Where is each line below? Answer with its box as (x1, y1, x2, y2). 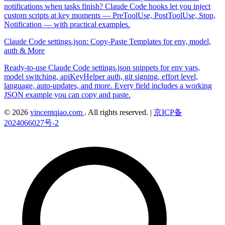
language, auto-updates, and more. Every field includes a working (4, 81, 212, 90)
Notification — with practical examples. (4, 20, 130, 29)
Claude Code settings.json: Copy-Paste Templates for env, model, (4, 37, 211, 46)
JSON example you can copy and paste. (4, 90, 131, 99)
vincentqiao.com (30, 108, 84, 117)
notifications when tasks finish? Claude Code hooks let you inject (4, 2, 210, 11)
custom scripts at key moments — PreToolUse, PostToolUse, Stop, (4, 11, 215, 20)
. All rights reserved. (84, 108, 150, 117)
